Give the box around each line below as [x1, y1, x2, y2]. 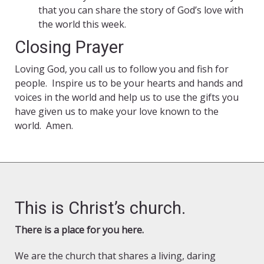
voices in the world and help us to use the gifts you [15, 91, 239, 104]
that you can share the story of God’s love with [38, 4, 243, 17]
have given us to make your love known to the [15, 105, 219, 118]
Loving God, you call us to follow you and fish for [15, 62, 229, 76]
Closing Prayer [15, 37, 124, 58]
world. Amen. [15, 119, 73, 133]
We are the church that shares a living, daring [15, 249, 216, 263]
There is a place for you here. [15, 223, 144, 237]
